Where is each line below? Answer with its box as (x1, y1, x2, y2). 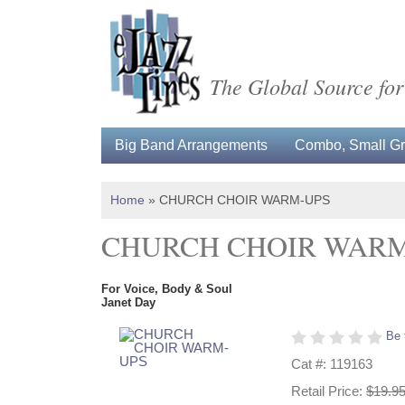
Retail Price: (291, 382, 366, 399)
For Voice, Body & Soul (101, 282, 232, 296)
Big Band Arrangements (115, 137, 268, 153)
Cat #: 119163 (291, 356, 372, 372)
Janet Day (101, 296, 155, 309)
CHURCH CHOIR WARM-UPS (159, 193, 330, 207)
